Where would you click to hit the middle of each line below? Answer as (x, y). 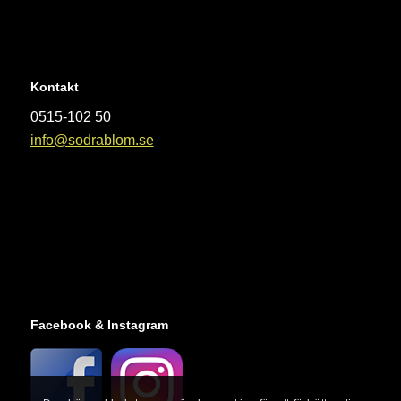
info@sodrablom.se (92, 141)
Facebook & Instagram (99, 324)
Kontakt (54, 86)
